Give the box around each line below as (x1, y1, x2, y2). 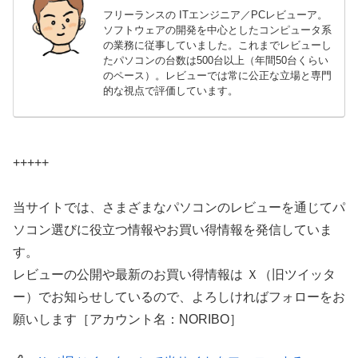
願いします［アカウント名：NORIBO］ (13, 312, 242, 327)
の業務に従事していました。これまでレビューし (103, 39, 332, 52)
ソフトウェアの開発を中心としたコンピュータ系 (103, 24, 332, 37)
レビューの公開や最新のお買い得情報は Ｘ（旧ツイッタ (13, 268, 336, 282)
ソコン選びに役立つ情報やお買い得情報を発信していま (13, 223, 332, 237)
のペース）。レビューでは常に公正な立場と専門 (103, 70, 332, 82)
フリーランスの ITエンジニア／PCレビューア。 (103, 9, 328, 22)
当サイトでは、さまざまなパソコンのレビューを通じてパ (13, 201, 345, 215)
